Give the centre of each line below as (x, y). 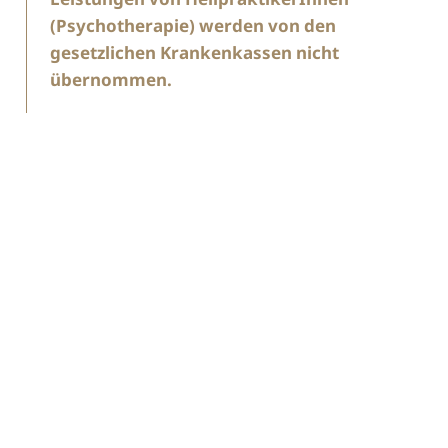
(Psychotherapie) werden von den (193, 25)
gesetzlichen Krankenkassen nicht (195, 52)
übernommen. (113, 79)
